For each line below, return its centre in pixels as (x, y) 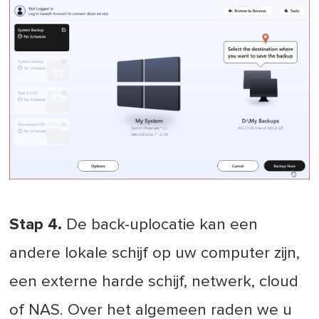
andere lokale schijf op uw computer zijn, (155, 253)
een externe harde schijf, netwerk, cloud (154, 281)
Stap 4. (36, 224)
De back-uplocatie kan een (160, 224)
